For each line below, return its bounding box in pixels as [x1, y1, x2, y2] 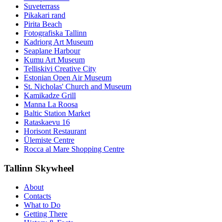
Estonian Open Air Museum [24, 73, 111, 82]
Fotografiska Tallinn [24, 28, 87, 37]
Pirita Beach [24, 19, 62, 28]
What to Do [24, 201, 60, 210]
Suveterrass [24, 1, 59, 10]
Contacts [24, 192, 51, 201]
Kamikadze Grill [24, 91, 76, 100]
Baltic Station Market [24, 109, 90, 117]
